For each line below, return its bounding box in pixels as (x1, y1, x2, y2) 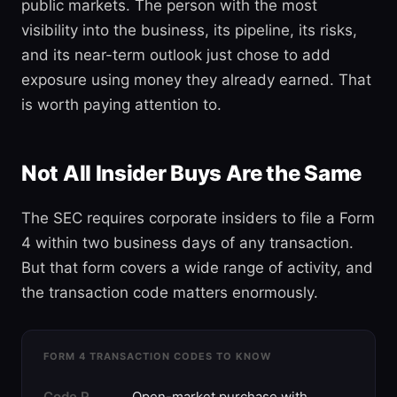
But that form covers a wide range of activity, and (21, 259, 373, 276)
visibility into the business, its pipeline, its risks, (21, 21, 357, 39)
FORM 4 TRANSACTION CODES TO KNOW (43, 350, 271, 362)
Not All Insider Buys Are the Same (21, 160, 362, 186)
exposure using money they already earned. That (21, 71, 371, 89)
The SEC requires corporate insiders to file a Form (21, 209, 375, 227)
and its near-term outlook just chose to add (21, 46, 331, 64)
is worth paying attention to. (21, 96, 222, 113)
